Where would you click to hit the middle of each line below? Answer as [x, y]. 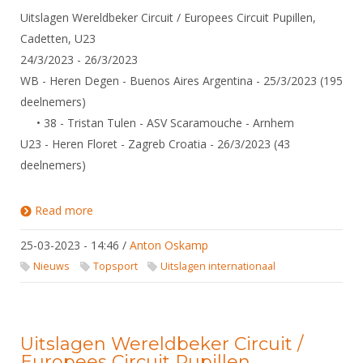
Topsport [115, 266]
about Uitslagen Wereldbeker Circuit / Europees [217, 210]
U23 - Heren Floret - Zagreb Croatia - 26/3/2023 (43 [155, 144]
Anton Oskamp [169, 245]
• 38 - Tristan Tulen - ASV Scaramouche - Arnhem [157, 123]
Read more [64, 210]
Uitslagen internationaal [218, 266]
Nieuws [51, 266]
